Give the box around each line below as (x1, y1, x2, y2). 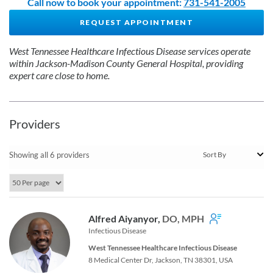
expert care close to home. (9, 69, 110, 81)
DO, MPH (162, 212, 204, 224)
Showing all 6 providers (9, 149, 90, 160)
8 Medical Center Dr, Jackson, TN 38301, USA (88, 255, 233, 264)
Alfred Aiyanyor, (88, 212, 162, 224)
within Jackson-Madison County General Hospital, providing (9, 57, 243, 69)
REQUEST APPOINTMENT (79, 17, 194, 27)
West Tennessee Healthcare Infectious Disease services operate (9, 44, 250, 57)
